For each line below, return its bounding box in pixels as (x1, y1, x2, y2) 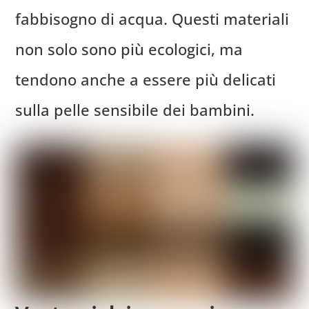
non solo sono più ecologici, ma (15, 38, 243, 59)
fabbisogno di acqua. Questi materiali (15, 8, 290, 29)
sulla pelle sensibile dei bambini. (15, 99, 255, 120)
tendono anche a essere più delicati (15, 68, 277, 90)
